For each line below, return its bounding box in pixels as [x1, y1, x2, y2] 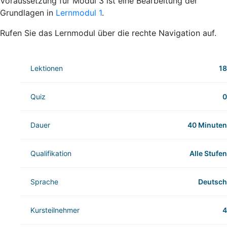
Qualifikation [30, 149, 71, 158]
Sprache [30, 177, 58, 186]
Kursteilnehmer [30, 206, 80, 215]
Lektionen [30, 64, 63, 73]
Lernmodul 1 [56, 8, 102, 18]
